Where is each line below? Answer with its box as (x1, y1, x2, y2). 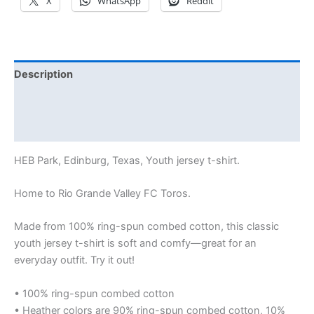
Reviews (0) (14, 121, 74, 135)
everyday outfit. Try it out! (14, 254, 135, 267)
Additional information (14, 95, 125, 108)
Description (14, 67, 73, 81)
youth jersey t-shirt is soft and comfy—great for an (14, 237, 257, 250)
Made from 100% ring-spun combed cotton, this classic (14, 220, 279, 233)
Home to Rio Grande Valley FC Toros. (14, 186, 191, 200)
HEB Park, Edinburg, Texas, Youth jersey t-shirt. (14, 153, 240, 167)
